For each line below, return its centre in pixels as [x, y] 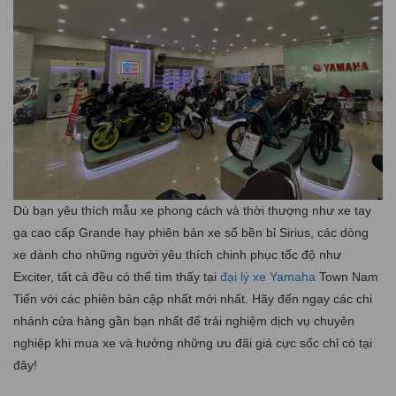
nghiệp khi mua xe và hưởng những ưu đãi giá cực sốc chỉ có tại [193, 343]
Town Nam [347, 276]
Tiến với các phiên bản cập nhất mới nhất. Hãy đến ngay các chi [193, 298]
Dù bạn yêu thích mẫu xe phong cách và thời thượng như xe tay [192, 210]
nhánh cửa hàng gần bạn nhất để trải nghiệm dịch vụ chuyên [184, 320]
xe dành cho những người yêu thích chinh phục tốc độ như [177, 254]
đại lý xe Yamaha [268, 276]
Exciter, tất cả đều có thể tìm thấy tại [117, 276]
